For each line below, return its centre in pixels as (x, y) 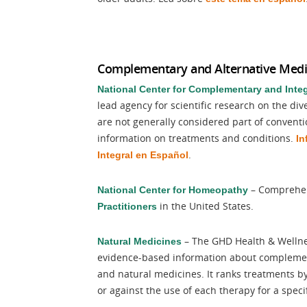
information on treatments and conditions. (197, 138)
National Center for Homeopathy (173, 190)
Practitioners (127, 206)
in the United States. (205, 206)
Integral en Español (143, 155)
